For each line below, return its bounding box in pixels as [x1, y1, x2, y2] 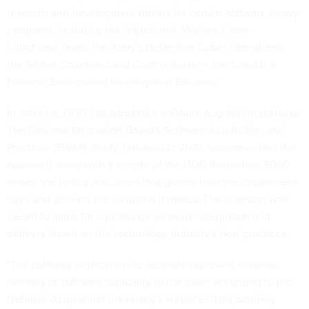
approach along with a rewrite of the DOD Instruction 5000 [7, 157, 290, 172]
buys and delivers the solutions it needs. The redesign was [7, 191, 288, 207]
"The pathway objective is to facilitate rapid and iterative [7, 257, 277, 272]
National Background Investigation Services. [7, 74, 219, 90]
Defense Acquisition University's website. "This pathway [7, 291, 276, 307]
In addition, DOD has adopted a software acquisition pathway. [7, 105, 302, 121]
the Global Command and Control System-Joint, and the [7, 57, 276, 72]
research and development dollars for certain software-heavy [7, 5, 299, 21]
